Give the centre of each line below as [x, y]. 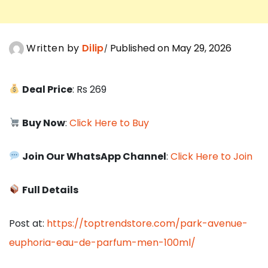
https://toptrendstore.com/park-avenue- [147, 223]
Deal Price [48, 89]
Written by [53, 48]
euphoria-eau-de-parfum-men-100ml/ [102, 242]
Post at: [28, 223]
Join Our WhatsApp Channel [95, 156]
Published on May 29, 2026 [170, 48]
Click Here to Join [212, 156]
